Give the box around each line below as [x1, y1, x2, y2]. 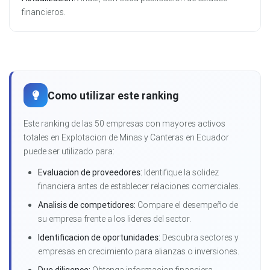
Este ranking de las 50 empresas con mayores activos [24, 118, 225, 130]
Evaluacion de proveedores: [38, 167, 142, 178]
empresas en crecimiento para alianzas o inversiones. [38, 246, 239, 257]
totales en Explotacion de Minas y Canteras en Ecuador [24, 132, 229, 143]
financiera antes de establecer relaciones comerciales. [38, 181, 240, 192]
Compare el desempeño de [136, 199, 238, 211]
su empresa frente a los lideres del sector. [38, 213, 191, 225]
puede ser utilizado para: [24, 146, 115, 157]
